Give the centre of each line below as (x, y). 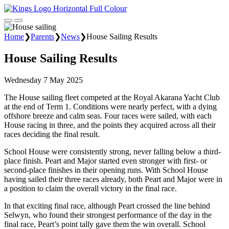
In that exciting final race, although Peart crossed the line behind (107, 205)
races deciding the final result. (54, 134)
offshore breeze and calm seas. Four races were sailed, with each (108, 116)
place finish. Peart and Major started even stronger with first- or (106, 161)
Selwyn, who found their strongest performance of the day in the (108, 215)
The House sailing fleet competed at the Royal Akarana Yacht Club (112, 97)
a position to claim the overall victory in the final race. (90, 188)
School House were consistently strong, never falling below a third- (112, 151)
